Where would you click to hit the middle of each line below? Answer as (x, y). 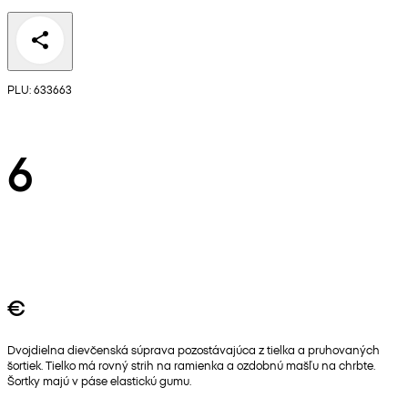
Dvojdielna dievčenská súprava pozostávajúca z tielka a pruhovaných (194, 350)
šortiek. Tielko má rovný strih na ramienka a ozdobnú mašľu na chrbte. (191, 365)
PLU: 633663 (40, 89)
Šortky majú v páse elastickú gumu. (99, 381)
